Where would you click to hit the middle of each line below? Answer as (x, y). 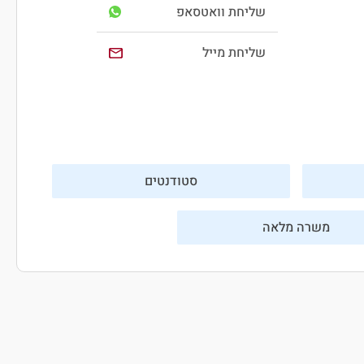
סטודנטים (171, 182)
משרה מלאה (296, 228)
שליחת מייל (234, 53)
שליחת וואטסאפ (221, 12)
